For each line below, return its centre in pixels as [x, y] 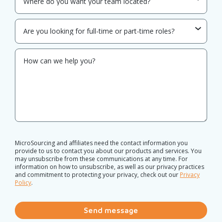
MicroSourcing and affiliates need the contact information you [101, 143]
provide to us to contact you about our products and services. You [108, 151]
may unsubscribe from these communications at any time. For [101, 159]
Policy [23, 182]
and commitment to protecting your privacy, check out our [97, 174]
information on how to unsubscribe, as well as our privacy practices [110, 166]
